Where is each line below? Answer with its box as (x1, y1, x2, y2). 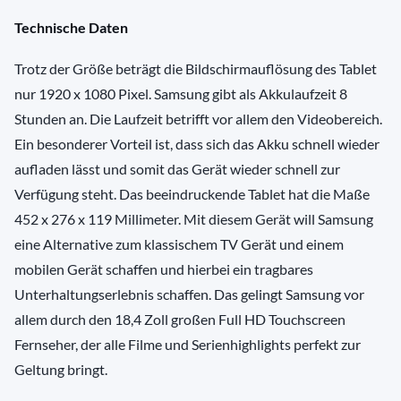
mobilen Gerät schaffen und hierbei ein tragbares (14, 260, 313, 278)
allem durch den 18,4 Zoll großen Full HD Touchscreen (14, 311, 346, 328)
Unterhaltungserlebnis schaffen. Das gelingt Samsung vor (14, 286, 364, 303)
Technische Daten (14, 19, 128, 37)
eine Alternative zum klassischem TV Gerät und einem (14, 235, 344, 253)
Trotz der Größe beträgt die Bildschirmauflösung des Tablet (14, 60, 377, 78)
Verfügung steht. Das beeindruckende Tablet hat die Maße (14, 185, 370, 203)
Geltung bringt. (14, 361, 107, 379)
